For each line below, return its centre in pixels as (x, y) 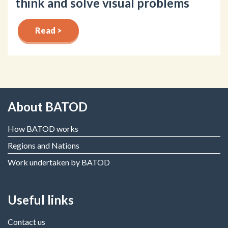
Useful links (41, 199)
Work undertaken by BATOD (59, 162)
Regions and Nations (44, 145)
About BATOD (48, 106)
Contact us (26, 221)
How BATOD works (43, 128)
